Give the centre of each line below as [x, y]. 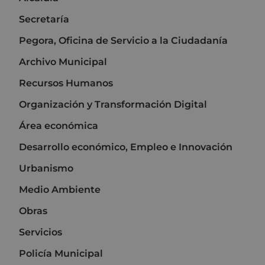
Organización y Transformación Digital [113, 104]
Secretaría [44, 19]
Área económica [59, 125]
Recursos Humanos [66, 83]
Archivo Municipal [63, 62]
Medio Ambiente [60, 189]
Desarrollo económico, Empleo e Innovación [126, 147]
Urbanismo [46, 168]
